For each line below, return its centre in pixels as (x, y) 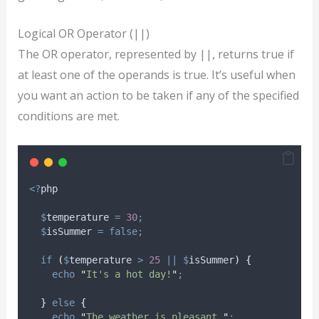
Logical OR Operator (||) (83, 34)
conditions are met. (68, 116)
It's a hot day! (129, 274)
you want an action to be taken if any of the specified (158, 96)
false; (126, 231)
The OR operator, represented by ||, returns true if (156, 54)
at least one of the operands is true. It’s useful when (156, 75)
